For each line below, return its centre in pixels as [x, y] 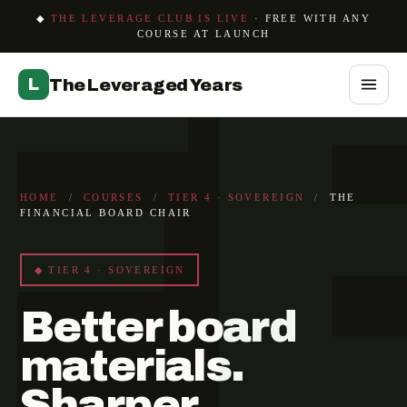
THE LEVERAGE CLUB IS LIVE [150, 18]
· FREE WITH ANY [310, 18]
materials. [132, 366]
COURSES [113, 197]
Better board [158, 327]
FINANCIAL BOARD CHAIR [106, 213]
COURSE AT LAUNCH [203, 34]
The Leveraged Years [146, 84]
